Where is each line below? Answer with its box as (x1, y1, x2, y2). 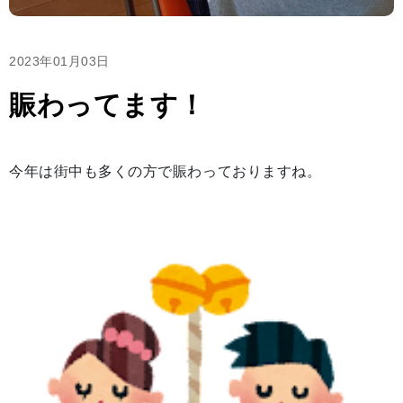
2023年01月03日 (9, 53, 110, 68)
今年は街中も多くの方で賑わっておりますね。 (9, 163, 322, 179)
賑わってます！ (9, 89, 206, 120)
